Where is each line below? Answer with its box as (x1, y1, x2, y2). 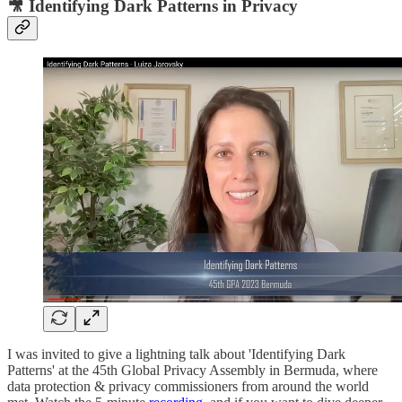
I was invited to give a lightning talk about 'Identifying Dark (7, 346, 345, 363)
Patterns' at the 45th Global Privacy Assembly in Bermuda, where (7, 363, 378, 379)
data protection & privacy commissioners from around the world (7, 379, 369, 395)
